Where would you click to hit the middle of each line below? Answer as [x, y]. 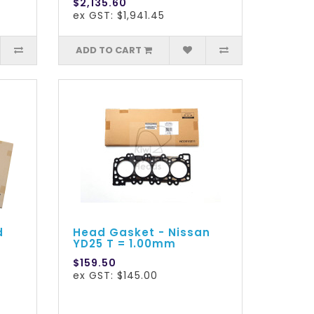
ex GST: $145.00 [116, 276]
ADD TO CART [109, 50]
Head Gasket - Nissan [142, 233]
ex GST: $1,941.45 [119, 16]
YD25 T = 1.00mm [125, 244]
